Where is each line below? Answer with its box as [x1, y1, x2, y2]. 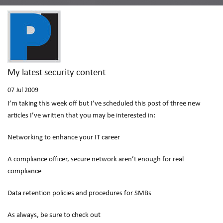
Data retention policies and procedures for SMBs [7, 190, 151, 197]
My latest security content [7, 68, 106, 78]
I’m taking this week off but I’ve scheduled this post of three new [7, 100, 201, 108]
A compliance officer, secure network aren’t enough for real [7, 156, 184, 163]
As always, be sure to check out [7, 212, 101, 219]
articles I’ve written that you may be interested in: [7, 112, 155, 119]
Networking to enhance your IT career [7, 134, 120, 141]
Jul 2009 [16, 87, 38, 94]
